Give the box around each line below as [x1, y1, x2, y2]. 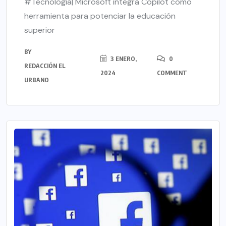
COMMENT [156, 69, 187, 77]
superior [24, 25, 55, 36]
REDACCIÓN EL [24, 62, 66, 70]
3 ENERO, [108, 55, 137, 63]
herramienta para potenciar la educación [24, 11, 176, 22]
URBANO [24, 76, 49, 84]
